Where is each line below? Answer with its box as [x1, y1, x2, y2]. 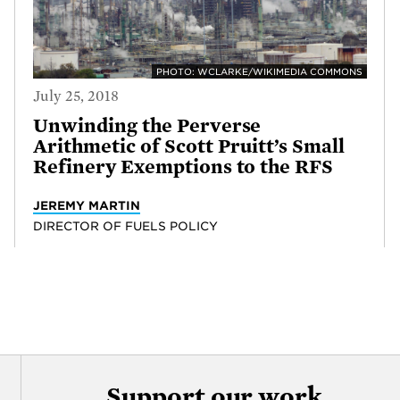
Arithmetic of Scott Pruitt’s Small [33, 135, 345, 157]
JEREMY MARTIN [33, 197, 141, 212]
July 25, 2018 [33, 87, 120, 104]
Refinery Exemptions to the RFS [33, 155, 334, 178]
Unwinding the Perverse [33, 114, 262, 137]
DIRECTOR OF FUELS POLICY [33, 218, 219, 233]
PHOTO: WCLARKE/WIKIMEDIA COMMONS [155, 66, 362, 78]
